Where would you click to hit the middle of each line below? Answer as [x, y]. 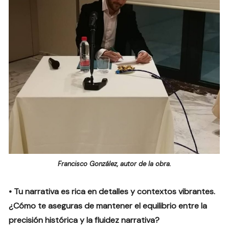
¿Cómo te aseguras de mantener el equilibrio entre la [108, 205]
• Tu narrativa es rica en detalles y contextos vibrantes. [112, 191]
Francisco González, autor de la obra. [114, 164]
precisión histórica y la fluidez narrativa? [84, 220]
